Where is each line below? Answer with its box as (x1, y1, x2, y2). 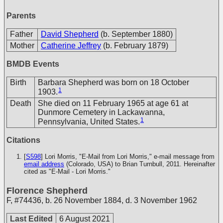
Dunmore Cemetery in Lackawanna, (38, 108, 165, 116)
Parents (6, 11, 36, 20)
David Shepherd (41, 30, 99, 38)
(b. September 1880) (101, 30, 173, 38)
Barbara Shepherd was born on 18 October (38, 78, 189, 87)
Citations (6, 136, 40, 144)
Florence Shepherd (6, 185, 88, 196)
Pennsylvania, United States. (38, 117, 140, 126)
